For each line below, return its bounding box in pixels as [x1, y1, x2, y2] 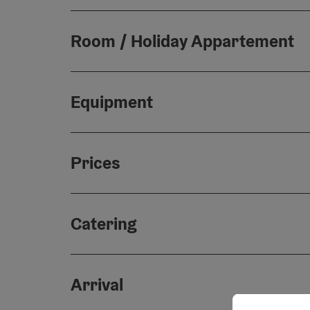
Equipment [71, 91, 153, 113]
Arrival [71, 273, 123, 295]
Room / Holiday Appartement [71, 30, 294, 52]
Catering [71, 212, 137, 235]
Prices [71, 152, 120, 174]
